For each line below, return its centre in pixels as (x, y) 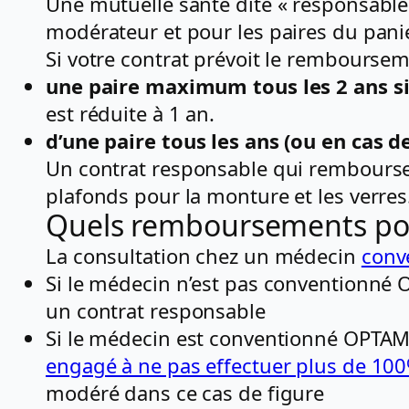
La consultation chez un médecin (204, 255)
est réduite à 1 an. (131, 113)
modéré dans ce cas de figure (185, 392)
